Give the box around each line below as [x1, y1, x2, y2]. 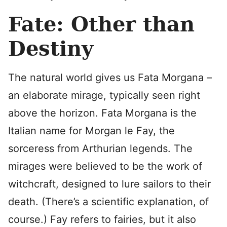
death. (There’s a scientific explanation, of [8, 196, 209, 208]
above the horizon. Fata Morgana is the [8, 107, 197, 119]
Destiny [8, 36, 93, 60]
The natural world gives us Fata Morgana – [8, 71, 212, 84]
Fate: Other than [8, 12, 195, 36]
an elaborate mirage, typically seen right [8, 89, 200, 101]
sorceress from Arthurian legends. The [8, 142, 193, 155]
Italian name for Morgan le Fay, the [8, 125, 175, 137]
